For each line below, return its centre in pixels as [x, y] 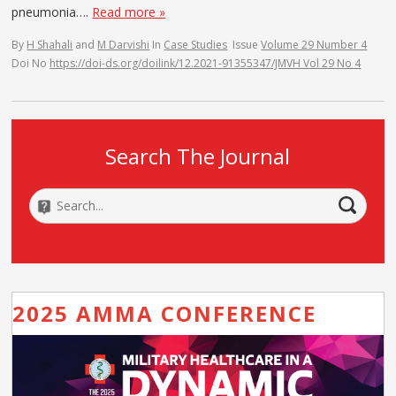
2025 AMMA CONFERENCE [165, 313]
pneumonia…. [52, 11]
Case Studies [196, 44]
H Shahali [50, 44]
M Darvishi [124, 44]
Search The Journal [198, 156]
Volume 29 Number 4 [314, 44]
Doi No [31, 63]
